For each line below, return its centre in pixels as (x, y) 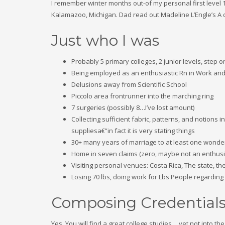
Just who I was (105, 40)
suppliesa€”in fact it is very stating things (133, 131)
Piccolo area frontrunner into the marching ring (142, 96)
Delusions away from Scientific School (129, 84)
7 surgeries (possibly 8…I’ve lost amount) (133, 107)
